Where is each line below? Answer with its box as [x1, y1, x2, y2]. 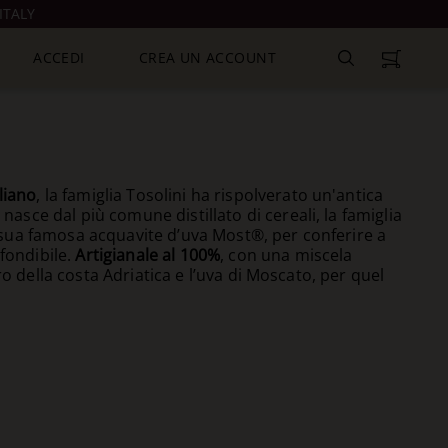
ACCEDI [33, 48, 85, 67]
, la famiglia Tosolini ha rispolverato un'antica [36, 184, 384, 206]
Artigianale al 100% [75, 244, 221, 266]
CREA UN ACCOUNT [138, 48, 276, 67]
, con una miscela [220, 244, 353, 266]
